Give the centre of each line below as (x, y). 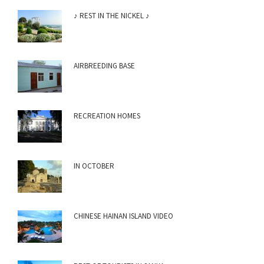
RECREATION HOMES (107, 116)
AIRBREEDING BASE (104, 66)
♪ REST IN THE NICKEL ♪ (112, 16)
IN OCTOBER (94, 166)
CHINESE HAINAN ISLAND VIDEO (123, 216)
